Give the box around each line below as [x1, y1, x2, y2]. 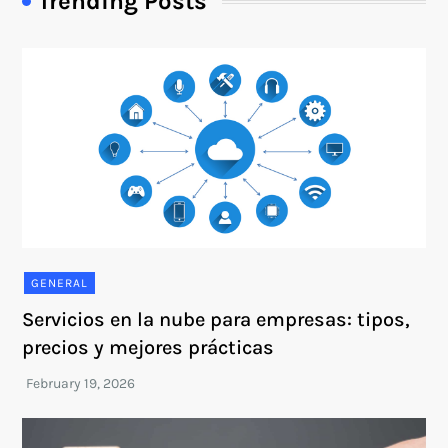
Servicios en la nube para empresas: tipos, [22, 308, 411, 331]
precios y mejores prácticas [22, 336, 275, 359]
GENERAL [31, 276, 89, 290]
